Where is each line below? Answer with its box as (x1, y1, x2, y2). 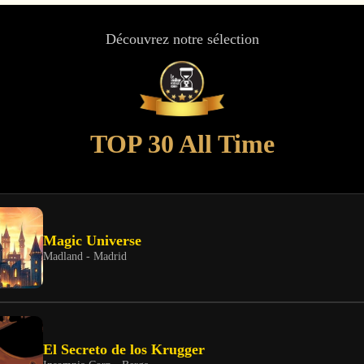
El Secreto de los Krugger (43, 341, 205, 358)
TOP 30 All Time (89, 128, 275, 158)
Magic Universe (43, 232, 141, 249)
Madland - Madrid (43, 249, 127, 263)
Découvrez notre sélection (105, 31, 259, 48)
